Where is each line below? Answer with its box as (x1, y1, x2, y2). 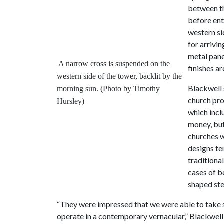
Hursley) (57, 97, 84, 105)
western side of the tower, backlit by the (57, 72, 182, 80)
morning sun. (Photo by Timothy (57, 84, 160, 93)
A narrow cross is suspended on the (58, 59, 170, 68)
